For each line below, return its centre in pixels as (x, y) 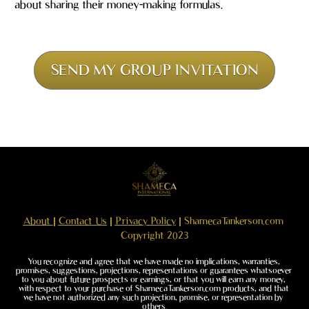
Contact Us (82, 221)
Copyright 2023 (154, 235)
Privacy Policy (145, 221)
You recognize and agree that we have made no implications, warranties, (153, 261)
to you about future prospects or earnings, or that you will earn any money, (153, 279)
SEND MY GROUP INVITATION (154, 70)
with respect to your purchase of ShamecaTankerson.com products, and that (153, 288)
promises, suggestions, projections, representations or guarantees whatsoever (153, 270)
